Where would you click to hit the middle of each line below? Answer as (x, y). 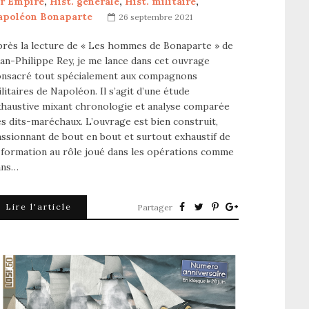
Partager (155, 208)
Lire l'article (39, 207)
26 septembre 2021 (156, 17)
